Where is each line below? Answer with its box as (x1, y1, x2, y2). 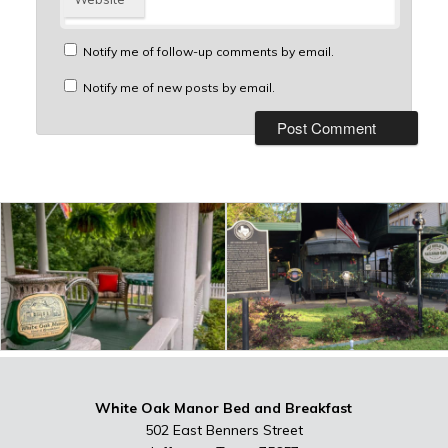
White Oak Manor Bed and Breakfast (95, 398, 353, 417)
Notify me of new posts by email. (82, 79, 275, 95)
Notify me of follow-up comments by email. (82, 43, 334, 59)
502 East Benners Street (144, 420, 303, 439)
